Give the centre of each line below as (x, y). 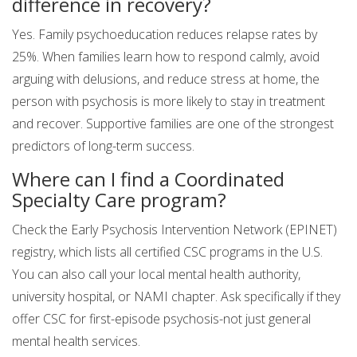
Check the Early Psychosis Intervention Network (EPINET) (175, 230)
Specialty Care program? (119, 200)
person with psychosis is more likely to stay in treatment (169, 102)
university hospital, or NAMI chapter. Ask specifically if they (176, 297)
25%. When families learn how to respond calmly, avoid (166, 57)
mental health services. (76, 341)
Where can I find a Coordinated (148, 179)
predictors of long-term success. (103, 146)
